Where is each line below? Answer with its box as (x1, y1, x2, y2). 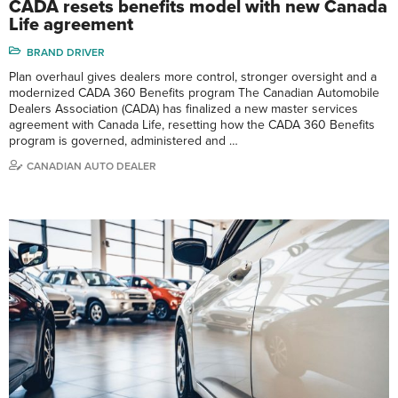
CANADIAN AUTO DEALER (27, 160, 156, 173)
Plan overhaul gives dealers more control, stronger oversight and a (9, 69, 377, 85)
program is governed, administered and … (9, 133, 238, 149)
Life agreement (9, 14, 133, 36)
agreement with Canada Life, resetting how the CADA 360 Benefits (9, 117, 375, 133)
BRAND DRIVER (27, 46, 105, 60)
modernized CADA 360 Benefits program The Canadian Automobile (9, 85, 379, 101)
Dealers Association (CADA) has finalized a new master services (9, 101, 358, 117)
